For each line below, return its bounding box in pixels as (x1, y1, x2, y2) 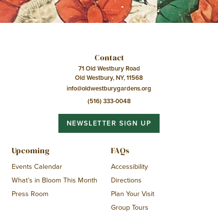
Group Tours (110, 202, 148, 213)
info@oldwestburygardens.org (67, 84, 151, 93)
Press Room (11, 189, 49, 199)
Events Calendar (11, 162, 62, 172)
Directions (110, 175, 142, 185)
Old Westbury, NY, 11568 (75, 73, 143, 83)
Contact (94, 52, 124, 64)
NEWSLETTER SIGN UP (66, 118, 152, 128)
